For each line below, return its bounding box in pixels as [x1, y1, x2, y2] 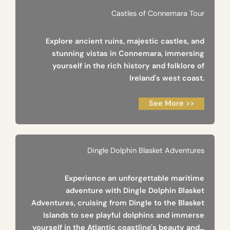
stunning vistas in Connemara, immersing [52, 49, 204, 59]
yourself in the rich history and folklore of [52, 61, 204, 71]
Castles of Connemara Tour [111, 9, 204, 19]
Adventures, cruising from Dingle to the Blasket [31, 198, 204, 208]
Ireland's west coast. [129, 73, 204, 84]
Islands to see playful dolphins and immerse [43, 210, 204, 221]
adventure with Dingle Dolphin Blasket [66, 186, 204, 196]
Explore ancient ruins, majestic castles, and [46, 36, 204, 47]
